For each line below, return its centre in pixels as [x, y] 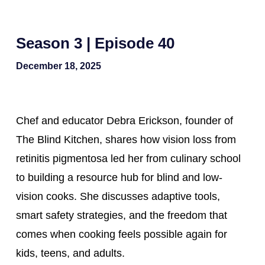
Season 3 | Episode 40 [95, 43]
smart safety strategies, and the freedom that [121, 215]
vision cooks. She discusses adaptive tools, [118, 196]
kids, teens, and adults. [70, 253]
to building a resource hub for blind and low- [119, 177]
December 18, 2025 [58, 66]
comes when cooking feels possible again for [121, 234]
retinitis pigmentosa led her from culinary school [128, 159]
